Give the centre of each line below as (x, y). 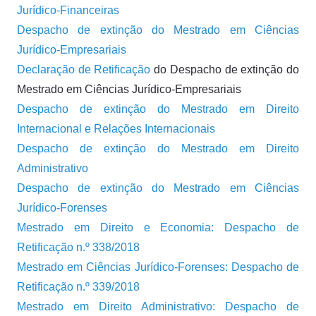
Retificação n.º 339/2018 (78, 287)
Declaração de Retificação (84, 69)
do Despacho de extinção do (225, 69)
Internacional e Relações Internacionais (116, 129)
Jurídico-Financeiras (68, 10)
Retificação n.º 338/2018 (78, 247)
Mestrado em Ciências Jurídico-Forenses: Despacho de (158, 267)
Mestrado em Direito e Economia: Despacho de (158, 227)
